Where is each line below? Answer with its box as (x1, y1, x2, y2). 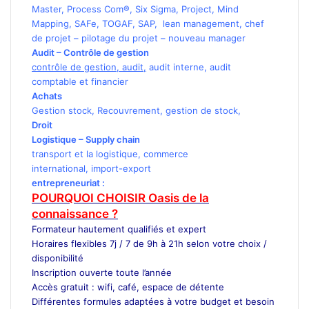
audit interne (149, 61, 204, 72)
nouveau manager (168, 32, 246, 43)
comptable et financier (32, 75, 128, 87)
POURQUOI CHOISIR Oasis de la (32, 190, 209, 205)
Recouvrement (97, 104, 160, 116)
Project (181, 3, 212, 14)
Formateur (32, 223, 76, 235)
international (32, 162, 86, 174)
